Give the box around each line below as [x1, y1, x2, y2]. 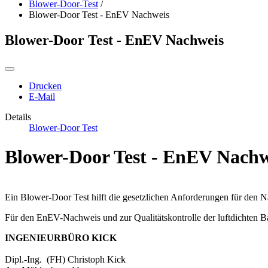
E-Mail [29, 91, 55, 102]
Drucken [29, 80, 62, 91]
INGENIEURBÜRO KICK [5, 232, 117, 243]
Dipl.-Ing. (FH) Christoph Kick [5, 254, 126, 264]
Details [5, 111, 31, 122]
